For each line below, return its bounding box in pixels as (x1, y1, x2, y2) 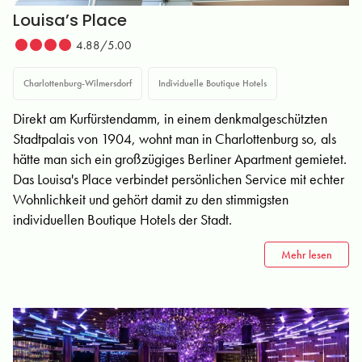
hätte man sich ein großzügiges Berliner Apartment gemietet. (13, 149, 347, 168)
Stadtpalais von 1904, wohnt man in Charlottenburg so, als (13, 129, 336, 148)
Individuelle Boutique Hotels (158, 77, 267, 90)
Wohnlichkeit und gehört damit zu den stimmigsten (13, 190, 288, 208)
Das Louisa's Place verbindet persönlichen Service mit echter (13, 170, 344, 188)
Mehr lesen (281, 247, 332, 262)
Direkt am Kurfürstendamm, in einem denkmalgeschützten (13, 109, 327, 128)
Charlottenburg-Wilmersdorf (23, 77, 132, 90)
